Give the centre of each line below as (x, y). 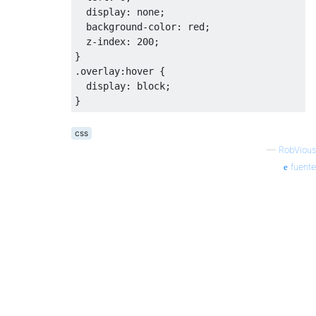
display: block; (123, 86)
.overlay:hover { (120, 71)
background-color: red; (142, 26)
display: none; (120, 12)
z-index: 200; (117, 41)
